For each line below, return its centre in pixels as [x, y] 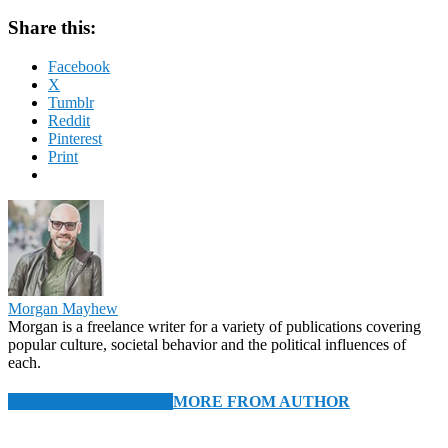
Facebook [79, 67]
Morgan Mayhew [63, 309]
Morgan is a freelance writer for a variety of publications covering [214, 327]
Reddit [69, 121]
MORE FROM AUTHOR [261, 402]
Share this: [52, 28]
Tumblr [71, 103]
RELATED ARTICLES [90, 402]
